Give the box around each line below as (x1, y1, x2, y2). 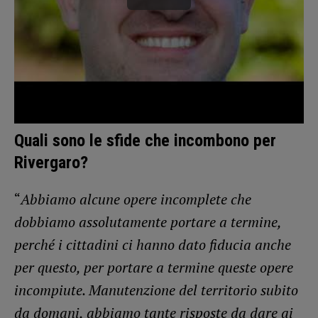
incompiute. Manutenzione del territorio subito (14, 280, 298, 300)
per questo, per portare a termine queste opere (14, 258, 293, 278)
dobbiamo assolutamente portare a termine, (14, 212, 281, 232)
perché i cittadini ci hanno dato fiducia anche (14, 235, 291, 255)
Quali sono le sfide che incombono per (14, 131, 276, 151)
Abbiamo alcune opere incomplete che (21, 190, 251, 209)
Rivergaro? (14, 153, 88, 173)
